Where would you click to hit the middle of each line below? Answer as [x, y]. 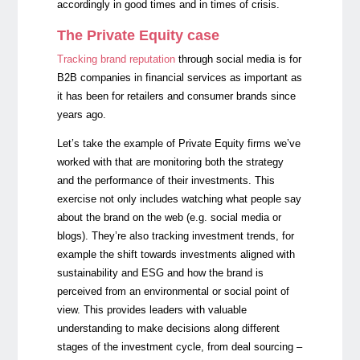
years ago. [81, 115]
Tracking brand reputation [116, 59]
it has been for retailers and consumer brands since [176, 96]
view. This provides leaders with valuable [151, 309]
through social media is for [239, 59]
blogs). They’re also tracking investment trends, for [175, 235]
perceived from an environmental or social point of [173, 291]
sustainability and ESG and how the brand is [160, 272]
